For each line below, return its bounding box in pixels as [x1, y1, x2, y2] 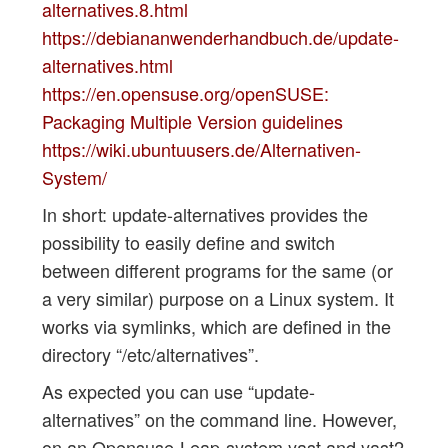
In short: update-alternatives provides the [41, 200, 368, 227]
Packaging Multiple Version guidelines [41, 107, 343, 134]
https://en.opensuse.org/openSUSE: [41, 79, 329, 106]
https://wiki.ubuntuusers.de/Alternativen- [41, 135, 361, 162]
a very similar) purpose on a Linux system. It [41, 284, 394, 311]
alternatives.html [41, 51, 173, 78]
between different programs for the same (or [41, 256, 393, 283]
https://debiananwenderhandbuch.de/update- [41, 23, 399, 50]
